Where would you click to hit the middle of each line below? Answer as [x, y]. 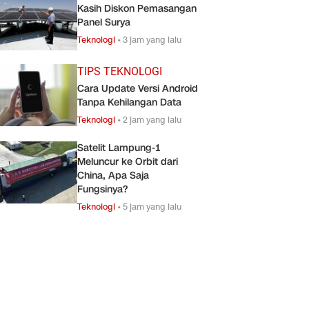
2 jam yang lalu [152, 119]
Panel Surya [104, 22]
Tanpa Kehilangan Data [129, 102]
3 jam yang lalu [152, 39]
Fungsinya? [102, 189]
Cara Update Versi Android [138, 88]
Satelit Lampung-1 [119, 148]
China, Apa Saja [113, 175]
